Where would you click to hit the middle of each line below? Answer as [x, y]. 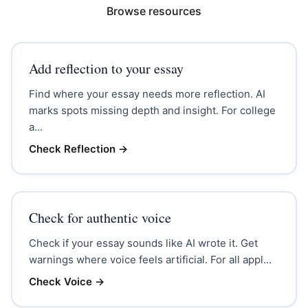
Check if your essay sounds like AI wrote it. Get [143, 243]
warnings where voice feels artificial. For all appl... [150, 259]
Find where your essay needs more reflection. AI [147, 93]
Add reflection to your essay [106, 68]
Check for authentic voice [100, 217]
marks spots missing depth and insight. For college [152, 110]
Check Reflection [72, 148]
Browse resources [154, 11]
